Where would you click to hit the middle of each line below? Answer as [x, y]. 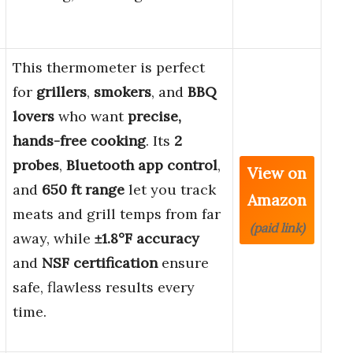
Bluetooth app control [142, 165]
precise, [154, 117]
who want [91, 117]
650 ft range [83, 190]
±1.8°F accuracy [147, 239]
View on [277, 173]
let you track [170, 190]
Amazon [277, 200]
